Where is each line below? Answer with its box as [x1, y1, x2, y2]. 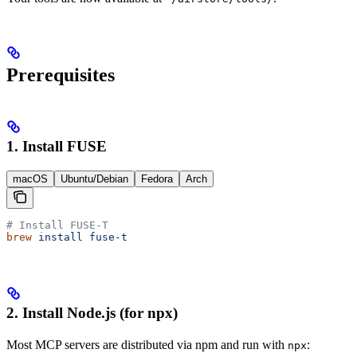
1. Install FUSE [6, 138, 107, 155]
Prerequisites [6, 65, 115, 86]
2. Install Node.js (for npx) [6, 304, 178, 321]
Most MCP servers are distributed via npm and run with [6, 337, 288, 351]
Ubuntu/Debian [61, 173, 128, 186]
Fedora [141, 173, 173, 186]
